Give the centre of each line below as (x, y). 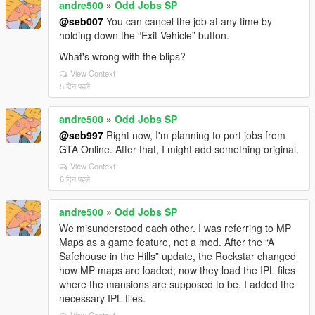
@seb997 (81, 135)
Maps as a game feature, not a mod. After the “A (167, 242)
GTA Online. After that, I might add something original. (179, 149)
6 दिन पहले (75, 178)
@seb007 (81, 21)
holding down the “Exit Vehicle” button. (144, 35)
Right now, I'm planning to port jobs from (194, 135)
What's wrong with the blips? (122, 56)
